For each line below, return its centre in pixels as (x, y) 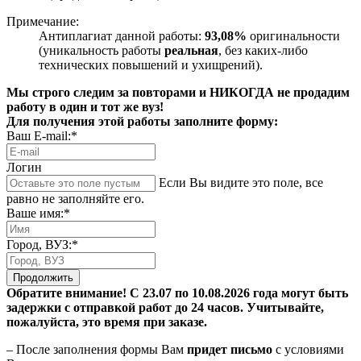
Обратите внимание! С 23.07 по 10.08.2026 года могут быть (177, 293)
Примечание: (43, 22)
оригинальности (293, 36)
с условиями (308, 350)
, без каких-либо (263, 51)
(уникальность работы (102, 51)
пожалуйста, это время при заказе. (107, 322)
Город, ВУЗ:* (42, 245)
